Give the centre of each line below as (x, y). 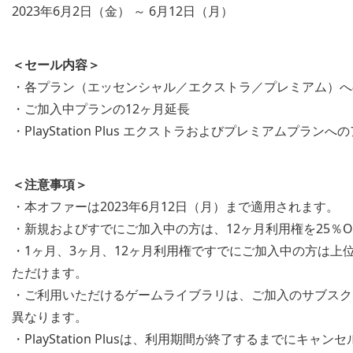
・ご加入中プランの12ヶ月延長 (101, 109)
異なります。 (50, 317)
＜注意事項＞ (50, 185)
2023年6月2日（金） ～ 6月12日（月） (123, 11)
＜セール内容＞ (56, 65)
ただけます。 (50, 273)
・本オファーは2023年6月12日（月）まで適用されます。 (175, 207)
